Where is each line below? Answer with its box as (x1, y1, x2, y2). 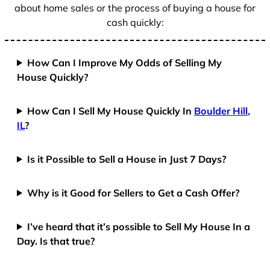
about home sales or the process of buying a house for (14, 2, 256, 14)
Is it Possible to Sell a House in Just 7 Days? (27, 152, 227, 165)
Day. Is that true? (17, 234, 95, 247)
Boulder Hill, (194, 104, 251, 117)
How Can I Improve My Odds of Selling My (27, 56, 222, 69)
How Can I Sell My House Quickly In (27, 104, 195, 117)
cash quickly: (106, 16, 164, 29)
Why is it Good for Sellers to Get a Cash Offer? (27, 186, 240, 199)
